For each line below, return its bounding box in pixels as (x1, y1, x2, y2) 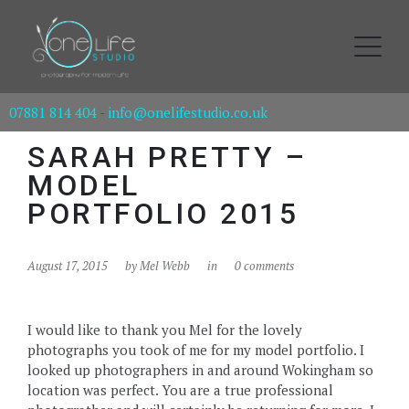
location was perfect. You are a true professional (27, 381, 333, 399)
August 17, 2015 (27, 257, 108, 274)
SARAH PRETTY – (27, 140, 307, 174)
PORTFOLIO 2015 (27, 196, 299, 231)
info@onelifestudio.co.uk (108, 103, 267, 121)
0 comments (235, 257, 294, 274)
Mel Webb (140, 257, 190, 274)
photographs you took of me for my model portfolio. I (27, 341, 364, 359)
